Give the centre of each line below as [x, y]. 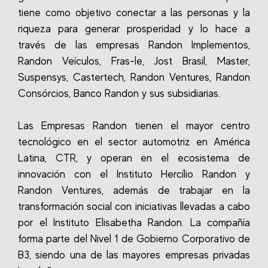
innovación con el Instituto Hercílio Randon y [134, 174]
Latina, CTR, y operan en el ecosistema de [134, 158]
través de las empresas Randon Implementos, [134, 45]
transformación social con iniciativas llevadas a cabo [134, 206]
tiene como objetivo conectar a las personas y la [134, 13]
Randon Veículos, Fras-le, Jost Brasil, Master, [134, 61]
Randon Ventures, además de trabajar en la [134, 190]
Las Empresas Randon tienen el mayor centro [134, 126]
